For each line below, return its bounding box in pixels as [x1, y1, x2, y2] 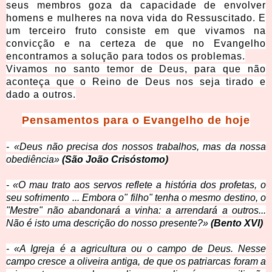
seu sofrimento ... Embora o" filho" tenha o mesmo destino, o [6, 192, 266, 203]
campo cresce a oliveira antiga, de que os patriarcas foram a [6, 256, 266, 267]
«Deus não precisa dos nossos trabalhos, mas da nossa [14, 141, 267, 152]
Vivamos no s [6, 64, 79, 75]
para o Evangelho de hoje [103, 114, 250, 127]
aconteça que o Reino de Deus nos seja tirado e [6, 76, 266, 87]
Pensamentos [22, 114, 103, 127]
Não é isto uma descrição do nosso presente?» [6, 218, 211, 229]
